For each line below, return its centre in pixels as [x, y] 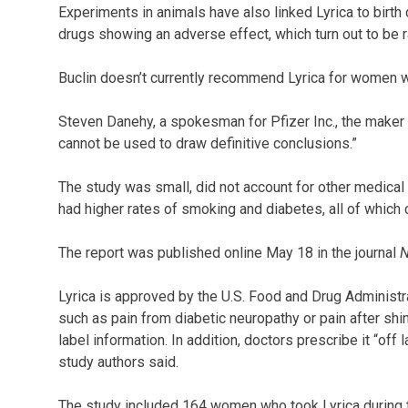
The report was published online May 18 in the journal [229, 253]
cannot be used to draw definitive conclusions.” [208, 144]
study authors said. [118, 362]
